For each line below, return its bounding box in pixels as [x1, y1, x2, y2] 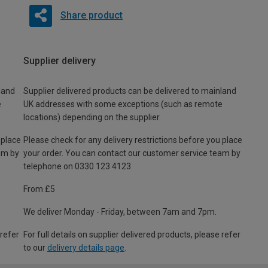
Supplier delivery [23, 55, 96, 67]
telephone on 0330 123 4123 [23, 162, 131, 172]
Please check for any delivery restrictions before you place [23, 135, 242, 145]
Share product [60, 10, 123, 22]
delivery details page [47, 243, 124, 253]
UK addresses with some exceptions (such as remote [23, 99, 223, 109]
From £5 [23, 184, 55, 194]
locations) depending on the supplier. [23, 112, 161, 123]
